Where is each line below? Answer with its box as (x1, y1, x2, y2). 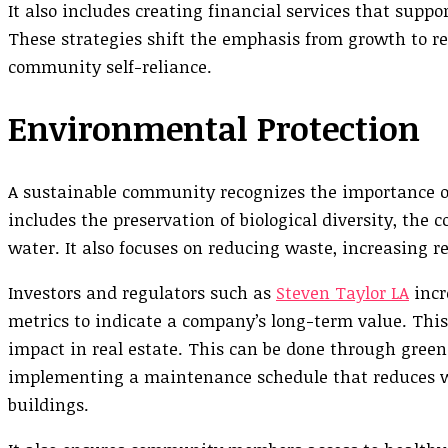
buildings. (8, 392, 89, 416)
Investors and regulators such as (8, 280, 276, 304)
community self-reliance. (8, 54, 212, 78)
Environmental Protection (8, 106, 420, 152)
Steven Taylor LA (276, 280, 409, 304)
